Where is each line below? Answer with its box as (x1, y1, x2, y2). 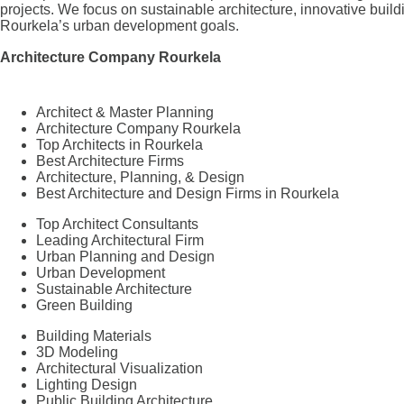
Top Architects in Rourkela (36, 136, 203, 152)
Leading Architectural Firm (36, 232, 204, 248)
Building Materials (36, 327, 151, 344)
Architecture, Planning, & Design (36, 169, 244, 185)
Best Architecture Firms (36, 152, 184, 169)
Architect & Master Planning (36, 104, 214, 120)
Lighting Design (36, 376, 137, 392)
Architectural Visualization (36, 360, 203, 376)
